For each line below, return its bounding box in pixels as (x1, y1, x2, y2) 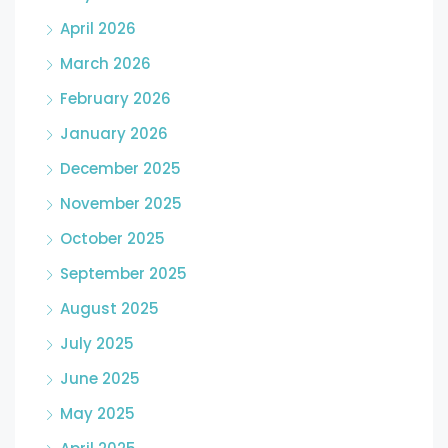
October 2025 (60, 228, 165, 249)
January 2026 (60, 123, 168, 144)
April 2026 (60, 18, 136, 39)
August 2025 (60, 298, 159, 319)
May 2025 (60, 403, 135, 424)
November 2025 (60, 193, 182, 214)
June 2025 (60, 368, 140, 389)
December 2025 (60, 158, 181, 179)
